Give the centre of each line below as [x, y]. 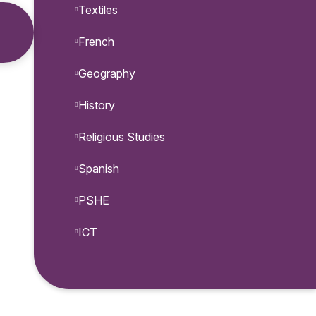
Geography [107, 74]
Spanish [99, 169]
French [96, 42]
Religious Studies [122, 137]
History [97, 105]
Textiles [98, 10]
